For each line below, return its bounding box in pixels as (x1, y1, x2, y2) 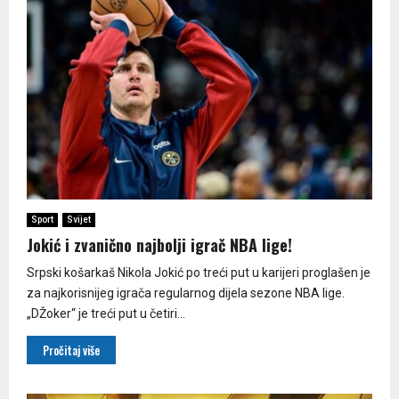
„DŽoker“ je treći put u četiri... (27, 306, 185, 322)
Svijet (67, 215, 91, 225)
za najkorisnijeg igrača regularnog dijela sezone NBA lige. (27, 286, 345, 301)
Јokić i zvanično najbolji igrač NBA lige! (27, 233, 292, 257)
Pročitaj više (43, 341, 100, 360)
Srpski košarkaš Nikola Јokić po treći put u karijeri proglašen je (27, 265, 370, 281)
